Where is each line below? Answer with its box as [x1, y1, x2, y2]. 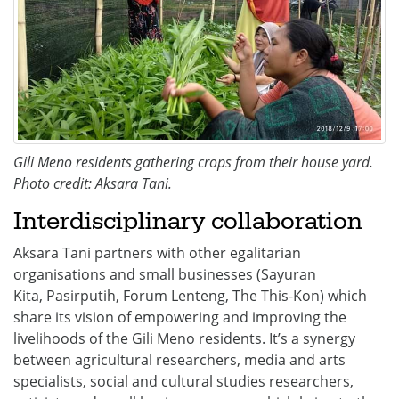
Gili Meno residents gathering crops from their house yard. [13, 152, 373, 172]
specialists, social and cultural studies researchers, [13, 371, 354, 391]
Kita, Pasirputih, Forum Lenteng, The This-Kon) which [13, 286, 367, 305]
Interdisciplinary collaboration [13, 206, 362, 237]
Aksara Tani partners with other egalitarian [13, 243, 301, 263]
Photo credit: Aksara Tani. [13, 174, 172, 193]
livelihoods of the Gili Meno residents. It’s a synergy [13, 329, 355, 348]
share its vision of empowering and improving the [13, 307, 346, 327]
